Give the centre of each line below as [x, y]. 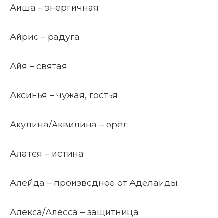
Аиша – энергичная [54, 8]
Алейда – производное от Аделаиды [94, 183]
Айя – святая [38, 66]
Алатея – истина [47, 154]
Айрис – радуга [45, 37]
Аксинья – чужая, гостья [64, 95]
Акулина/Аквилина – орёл [69, 125]
